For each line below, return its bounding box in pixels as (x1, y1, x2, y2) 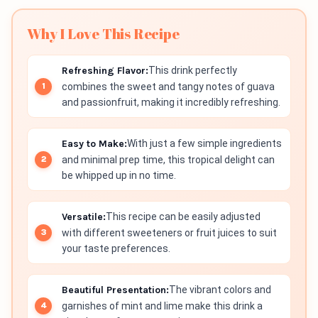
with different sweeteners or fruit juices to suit (62, 227, 277, 238)
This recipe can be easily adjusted (106, 211, 261, 222)
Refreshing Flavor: (62, 65, 148, 77)
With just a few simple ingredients (127, 138, 282, 149)
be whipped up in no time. (62, 170, 176, 181)
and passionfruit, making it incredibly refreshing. (62, 97, 280, 108)
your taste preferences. (62, 243, 170, 254)
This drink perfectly (148, 65, 237, 76)
